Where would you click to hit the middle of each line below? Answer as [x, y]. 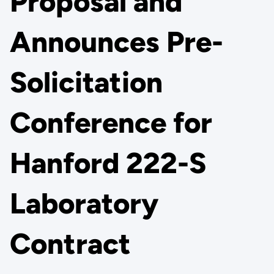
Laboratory [84, 204]
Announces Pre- [116, 42]
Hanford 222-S [108, 163]
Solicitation [86, 83]
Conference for [111, 123]
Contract [70, 244]
